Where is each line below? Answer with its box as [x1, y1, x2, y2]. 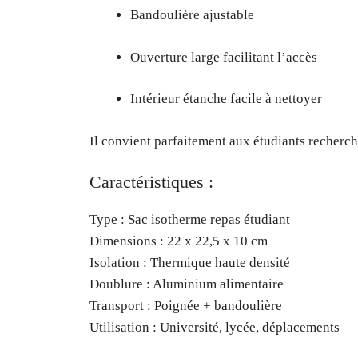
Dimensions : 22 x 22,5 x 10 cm [89, 233, 268, 249]
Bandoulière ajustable [130, 7, 254, 23]
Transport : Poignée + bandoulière [89, 298, 282, 314]
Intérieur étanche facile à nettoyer [130, 91, 322, 107]
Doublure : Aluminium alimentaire [89, 276, 284, 292]
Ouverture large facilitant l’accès [130, 49, 317, 65]
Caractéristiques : [89, 172, 213, 193]
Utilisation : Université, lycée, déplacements [89, 320, 340, 336]
